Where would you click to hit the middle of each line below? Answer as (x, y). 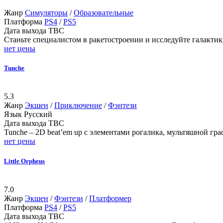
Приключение (78, 106)
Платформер (110, 198)
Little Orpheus (24, 161)
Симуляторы (46, 13)
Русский (38, 114)
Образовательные (104, 13)
